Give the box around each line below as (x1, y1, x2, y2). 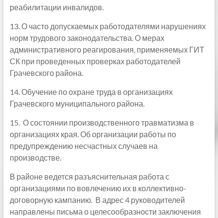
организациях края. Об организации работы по (9, 129, 176, 139)
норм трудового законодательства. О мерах (9, 33, 164, 42)
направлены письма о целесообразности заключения (9, 207, 201, 216)
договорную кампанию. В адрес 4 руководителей (9, 195, 185, 204)
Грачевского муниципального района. (9, 99, 145, 108)
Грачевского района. (9, 68, 83, 77)
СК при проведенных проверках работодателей (9, 56, 181, 66)
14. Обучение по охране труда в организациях (9, 87, 173, 96)
